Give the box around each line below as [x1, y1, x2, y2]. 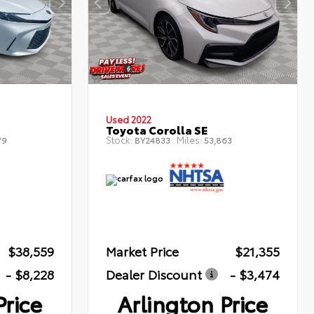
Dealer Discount [106, 265, 203, 284]
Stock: [106, 133, 133, 146]
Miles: [177, 133, 203, 146]
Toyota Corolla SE [106, 121, 208, 138]
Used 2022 [106, 113, 152, 126]
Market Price [106, 242, 179, 261]
